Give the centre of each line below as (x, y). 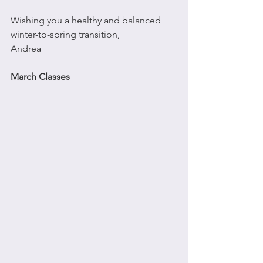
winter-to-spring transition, (65, 34)
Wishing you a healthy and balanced (87, 20)
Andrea (26, 48)
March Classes (40, 77)
